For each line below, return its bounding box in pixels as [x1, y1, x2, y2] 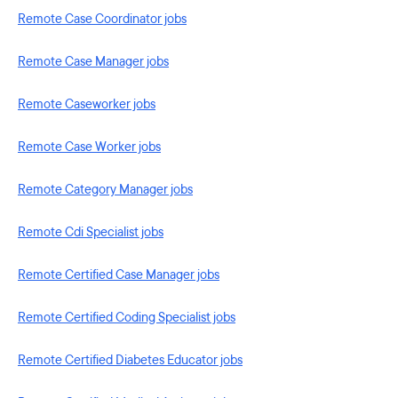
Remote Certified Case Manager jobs [18, 267, 219, 283]
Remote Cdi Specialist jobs [18, 224, 163, 241]
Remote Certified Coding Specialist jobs [18, 309, 235, 326]
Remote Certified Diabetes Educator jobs [18, 352, 243, 369]
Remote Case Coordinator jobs [18, 11, 187, 28]
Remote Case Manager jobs [18, 53, 169, 70]
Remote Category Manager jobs [18, 181, 193, 198]
